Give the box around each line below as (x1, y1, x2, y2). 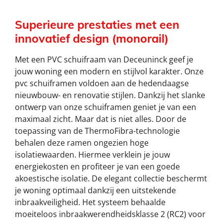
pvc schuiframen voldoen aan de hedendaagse (15, 78, 189, 89)
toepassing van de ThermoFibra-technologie (15, 125, 180, 137)
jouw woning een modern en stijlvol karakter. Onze (15, 66, 204, 77)
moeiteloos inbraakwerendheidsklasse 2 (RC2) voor (15, 209, 206, 220)
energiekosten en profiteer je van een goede (15, 161, 180, 172)
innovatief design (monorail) (15, 31, 168, 46)
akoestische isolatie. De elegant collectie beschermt (15, 173, 207, 184)
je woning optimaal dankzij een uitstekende (15, 185, 176, 196)
